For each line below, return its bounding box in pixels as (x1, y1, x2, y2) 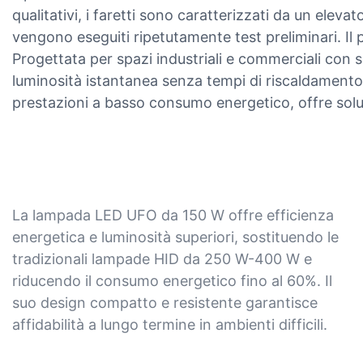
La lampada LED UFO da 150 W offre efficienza (12, 207, 334, 224)
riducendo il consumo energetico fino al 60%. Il (12, 272, 332, 290)
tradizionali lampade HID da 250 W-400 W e (12, 250, 312, 268)
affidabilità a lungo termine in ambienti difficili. (12, 316, 327, 334)
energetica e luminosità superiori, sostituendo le (12, 228, 339, 246)
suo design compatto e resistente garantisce (12, 294, 318, 312)
